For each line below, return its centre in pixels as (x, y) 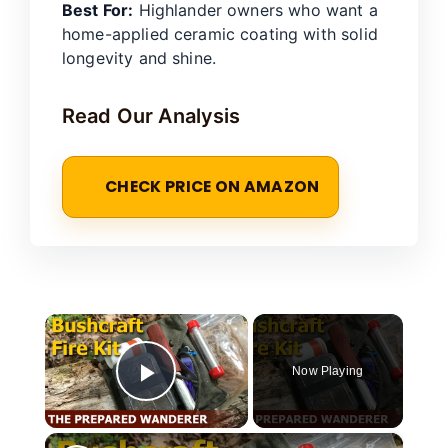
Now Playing (327, 371)
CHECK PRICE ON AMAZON (212, 186)
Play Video (221, 400)
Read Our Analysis (151, 116)
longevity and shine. (139, 58)
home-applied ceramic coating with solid (220, 34)
